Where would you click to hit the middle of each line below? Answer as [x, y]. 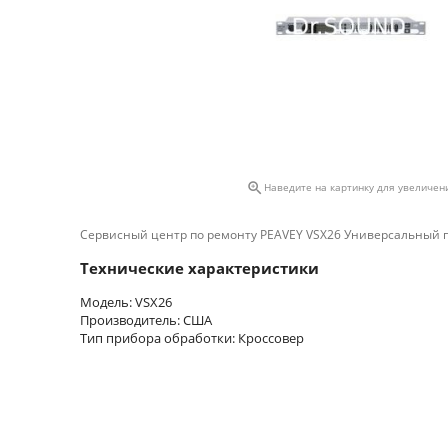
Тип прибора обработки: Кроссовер [192, 337]
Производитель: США [146, 319]
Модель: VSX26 [126, 301]
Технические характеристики [199, 267]
